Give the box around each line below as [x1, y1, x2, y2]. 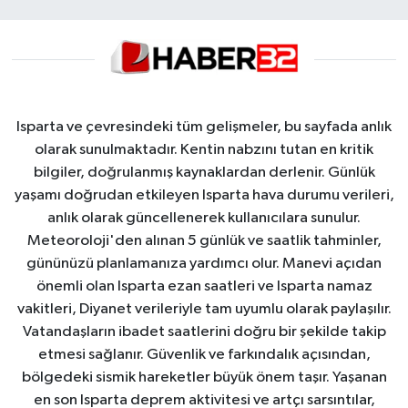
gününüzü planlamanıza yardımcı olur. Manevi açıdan [26, 255, 382, 271]
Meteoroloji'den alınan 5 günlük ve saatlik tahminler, [26, 232, 382, 249]
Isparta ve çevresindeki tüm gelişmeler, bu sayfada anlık [16, 118, 392, 135]
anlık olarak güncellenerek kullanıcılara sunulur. [47, 209, 361, 226]
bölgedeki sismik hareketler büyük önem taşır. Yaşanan [21, 369, 387, 385]
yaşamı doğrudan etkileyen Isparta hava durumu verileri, [14, 187, 394, 203]
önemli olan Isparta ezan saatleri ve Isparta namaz [36, 278, 372, 294]
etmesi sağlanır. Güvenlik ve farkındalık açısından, [37, 346, 371, 362]
